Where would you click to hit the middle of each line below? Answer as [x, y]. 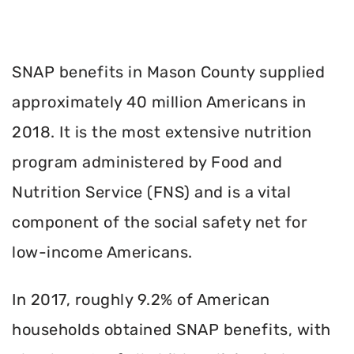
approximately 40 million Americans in [159, 102]
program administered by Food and [147, 162]
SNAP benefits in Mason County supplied [168, 72]
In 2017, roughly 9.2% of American [141, 300]
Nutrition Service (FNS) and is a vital [151, 192]
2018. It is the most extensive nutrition [162, 132]
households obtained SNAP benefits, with [171, 330]
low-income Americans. [102, 252]
